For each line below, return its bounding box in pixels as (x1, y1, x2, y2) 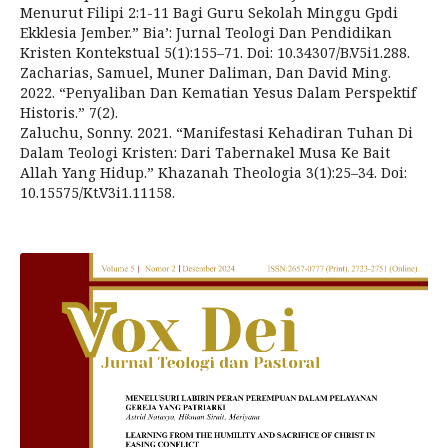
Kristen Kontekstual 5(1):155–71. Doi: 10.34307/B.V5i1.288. (20, 43, 410, 62)
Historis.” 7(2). (20, 103, 118, 122)
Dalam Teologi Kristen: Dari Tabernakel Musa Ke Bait (20, 143, 390, 162)
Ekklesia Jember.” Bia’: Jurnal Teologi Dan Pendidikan (20, 23, 392, 42)
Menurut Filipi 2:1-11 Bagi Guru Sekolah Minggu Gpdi (20, 3, 398, 22)
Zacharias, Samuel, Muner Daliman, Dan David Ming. (20, 63, 391, 82)
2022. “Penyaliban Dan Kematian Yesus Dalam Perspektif (20, 83, 416, 102)
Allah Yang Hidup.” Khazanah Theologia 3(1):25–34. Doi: (20, 163, 407, 182)
